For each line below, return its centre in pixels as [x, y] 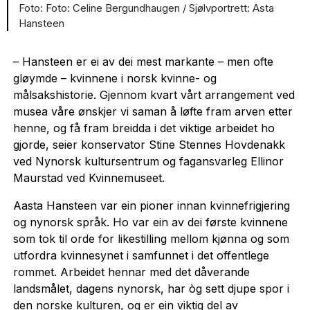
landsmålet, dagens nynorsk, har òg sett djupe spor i [151, 288]
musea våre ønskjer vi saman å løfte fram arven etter [153, 111]
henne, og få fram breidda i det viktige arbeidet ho [144, 128]
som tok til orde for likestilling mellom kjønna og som [151, 238]
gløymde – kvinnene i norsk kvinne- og [115, 78]
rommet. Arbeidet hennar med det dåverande [131, 272]
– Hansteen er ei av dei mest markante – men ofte [143, 61]
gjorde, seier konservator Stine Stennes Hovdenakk [149, 144]
